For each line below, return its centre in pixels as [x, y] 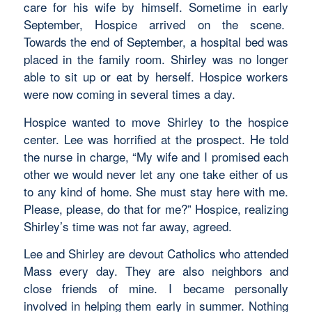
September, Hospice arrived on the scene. [156, 24]
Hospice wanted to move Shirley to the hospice [156, 121]
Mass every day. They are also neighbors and [156, 271]
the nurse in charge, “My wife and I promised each [156, 156]
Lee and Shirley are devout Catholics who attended [156, 253]
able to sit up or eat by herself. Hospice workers [156, 77]
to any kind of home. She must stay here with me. [156, 191]
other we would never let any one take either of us [156, 173]
